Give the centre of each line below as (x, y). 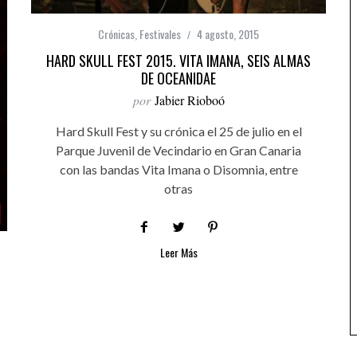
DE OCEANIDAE (178, 78)
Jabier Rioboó (189, 100)
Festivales (160, 34)
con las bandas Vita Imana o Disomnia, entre (178, 169)
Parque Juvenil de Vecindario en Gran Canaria (178, 150)
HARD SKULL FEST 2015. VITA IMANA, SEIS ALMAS (178, 61)
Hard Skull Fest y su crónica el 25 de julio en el (178, 131)
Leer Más (178, 252)
